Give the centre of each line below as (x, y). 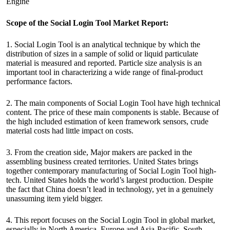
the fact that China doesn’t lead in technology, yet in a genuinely (110, 189)
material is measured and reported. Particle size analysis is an (104, 63)
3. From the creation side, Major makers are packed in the (99, 152)
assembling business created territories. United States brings (102, 161)
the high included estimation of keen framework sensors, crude (107, 121)
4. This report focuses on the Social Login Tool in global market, (111, 220)
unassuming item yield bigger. (54, 198)
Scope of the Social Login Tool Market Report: (87, 23)
